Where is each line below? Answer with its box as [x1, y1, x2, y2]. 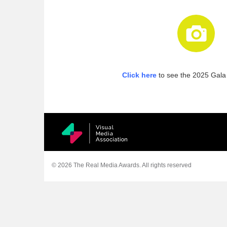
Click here [122, 70, 157, 79]
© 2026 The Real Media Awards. [52, 161, 141, 169]
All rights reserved [141, 161, 192, 169]
